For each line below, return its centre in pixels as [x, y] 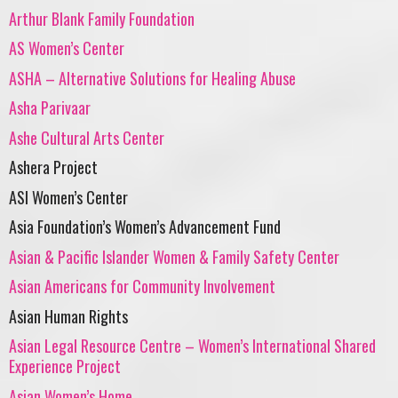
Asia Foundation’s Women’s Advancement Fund [145, 227]
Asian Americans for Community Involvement [142, 287]
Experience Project [65, 366]
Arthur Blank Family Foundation [102, 18]
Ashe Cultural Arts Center [87, 137]
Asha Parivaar [50, 108]
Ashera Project [53, 167]
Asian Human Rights [68, 316]
